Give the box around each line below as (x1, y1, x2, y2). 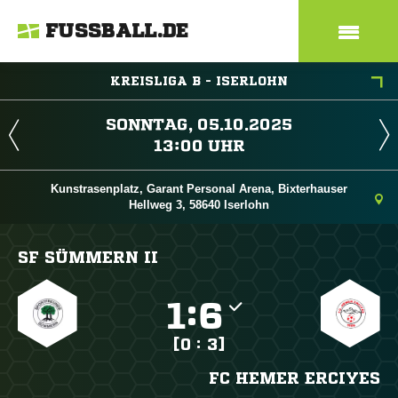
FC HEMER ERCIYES (208, 370, 380, 386)
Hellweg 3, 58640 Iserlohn (129, 198, 269, 211)
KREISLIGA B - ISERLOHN (110, 75, 288, 87)
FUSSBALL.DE (45, 21, 189, 41)
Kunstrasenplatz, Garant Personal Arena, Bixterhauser (51, 182, 347, 195)
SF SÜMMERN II (18, 249, 158, 265)
